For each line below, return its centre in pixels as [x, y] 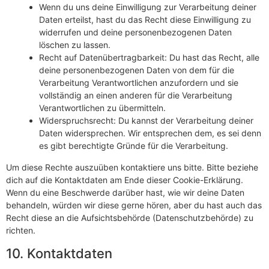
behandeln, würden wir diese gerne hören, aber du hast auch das [134, 205]
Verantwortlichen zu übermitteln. [102, 107]
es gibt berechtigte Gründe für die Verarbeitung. [134, 145]
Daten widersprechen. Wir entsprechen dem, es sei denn [150, 133]
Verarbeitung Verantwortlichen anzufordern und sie [139, 82]
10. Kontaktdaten [59, 253]
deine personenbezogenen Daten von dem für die [137, 70]
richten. [21, 230]
